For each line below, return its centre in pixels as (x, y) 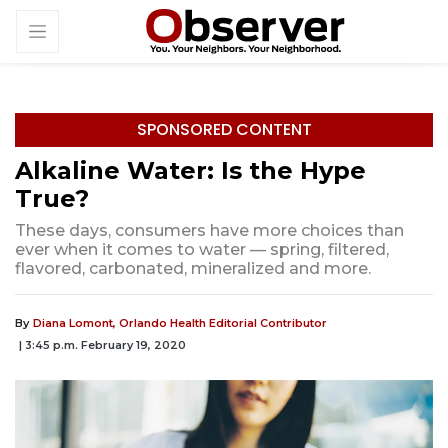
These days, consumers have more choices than (209, 231)
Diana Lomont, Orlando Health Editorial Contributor (180, 323)
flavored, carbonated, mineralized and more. (193, 269)
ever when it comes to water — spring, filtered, (202, 250)
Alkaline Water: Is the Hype (190, 171)
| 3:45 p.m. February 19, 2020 (102, 345)
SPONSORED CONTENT (224, 130)
